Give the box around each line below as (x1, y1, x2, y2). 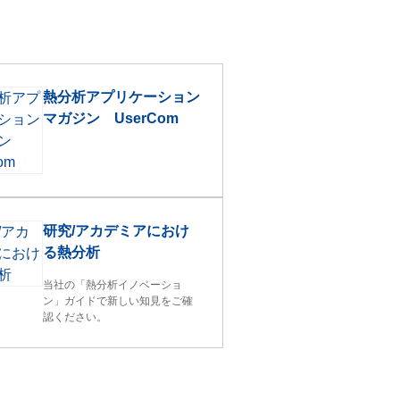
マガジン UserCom (43, 111, 179, 126)
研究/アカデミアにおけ (43, 223, 190, 238)
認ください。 (43, 311, 108, 323)
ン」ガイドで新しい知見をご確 (43, 295, 194, 307)
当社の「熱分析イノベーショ (43, 279, 183, 291)
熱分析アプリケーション (43, 89, 201, 104)
